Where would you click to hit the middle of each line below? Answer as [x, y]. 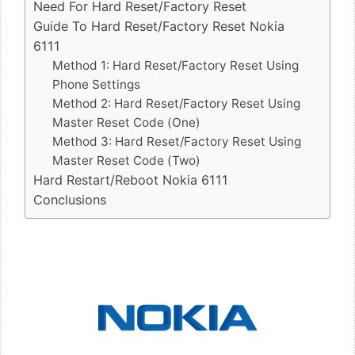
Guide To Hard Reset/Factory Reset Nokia [159, 26]
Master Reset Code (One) [127, 122]
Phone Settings [97, 84]
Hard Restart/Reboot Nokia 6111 [131, 179]
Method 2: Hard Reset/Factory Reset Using [177, 103]
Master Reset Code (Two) [127, 160]
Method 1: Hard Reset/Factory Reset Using [176, 65]
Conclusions [70, 199]
